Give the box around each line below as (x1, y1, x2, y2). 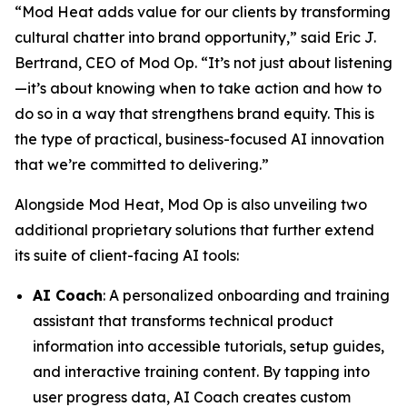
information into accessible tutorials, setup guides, (33, 337, 384, 355)
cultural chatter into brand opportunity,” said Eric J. (15, 28, 376, 46)
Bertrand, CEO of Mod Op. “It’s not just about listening (15, 54, 392, 72)
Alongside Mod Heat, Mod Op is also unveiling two (15, 195, 367, 213)
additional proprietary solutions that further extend (15, 221, 374, 239)
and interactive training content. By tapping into (33, 362, 370, 381)
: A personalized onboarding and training (103, 286, 390, 304)
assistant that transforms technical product (33, 312, 333, 330)
